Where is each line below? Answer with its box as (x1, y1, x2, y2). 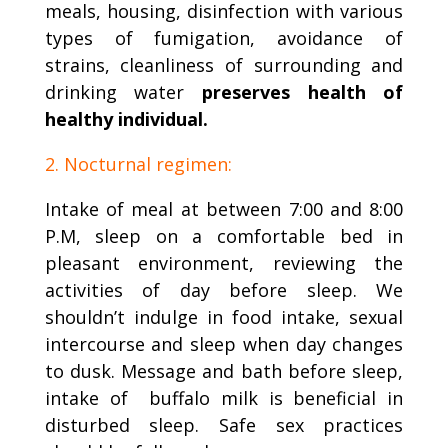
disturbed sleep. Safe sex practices (44, 412, 404, 437)
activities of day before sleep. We (44, 277, 404, 302)
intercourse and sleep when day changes (44, 331, 404, 356)
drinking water (44, 79, 202, 104)
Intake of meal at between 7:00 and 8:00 (44, 196, 404, 221)
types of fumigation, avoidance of (44, 25, 404, 50)
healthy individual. (44, 106, 208, 131)
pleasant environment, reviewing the (44, 250, 404, 275)
